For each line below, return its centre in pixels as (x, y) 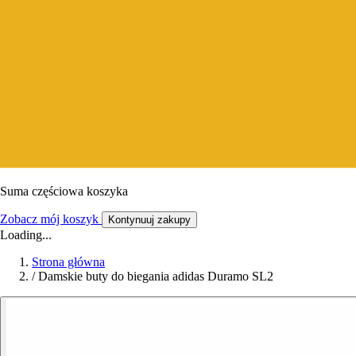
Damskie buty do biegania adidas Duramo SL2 (156, 276)
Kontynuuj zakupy (149, 219)
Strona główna (68, 261)
